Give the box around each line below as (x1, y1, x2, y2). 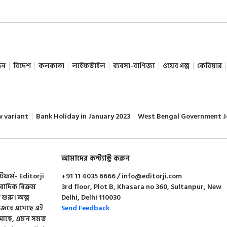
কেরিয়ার (197, 59, 222, 71)
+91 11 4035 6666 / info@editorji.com (61, 170, 182, 182)
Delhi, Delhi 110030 (61, 191, 121, 203)
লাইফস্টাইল (71, 59, 105, 71)
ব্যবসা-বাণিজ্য (112, 59, 155, 71)
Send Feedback (61, 202, 110, 214)
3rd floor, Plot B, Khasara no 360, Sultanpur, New (61, 180, 222, 193)
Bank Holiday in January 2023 (35, 110, 130, 122)
